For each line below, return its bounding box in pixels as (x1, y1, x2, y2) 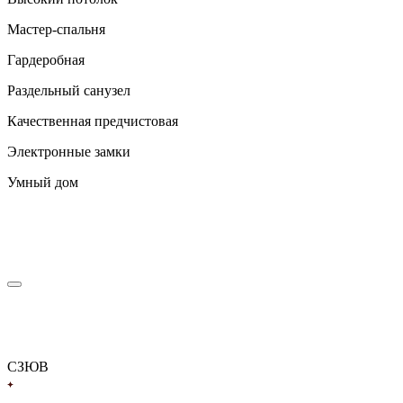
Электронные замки (7, 143, 130, 159)
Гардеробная (7, 51, 85, 67)
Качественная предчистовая (7, 112, 178, 129)
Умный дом (7, 174, 78, 190)
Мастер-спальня (7, 21, 105, 37)
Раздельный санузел (7, 82, 130, 98)
